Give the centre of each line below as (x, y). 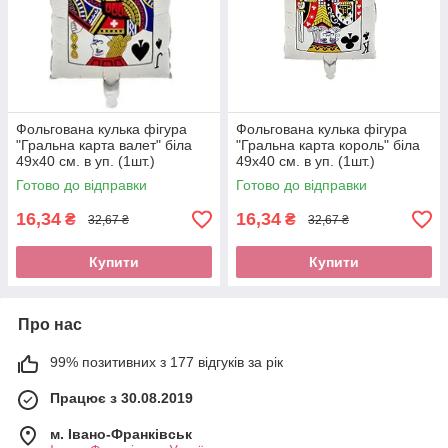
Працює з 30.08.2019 (121, 398)
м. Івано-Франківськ (121, 434)
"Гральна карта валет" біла (104, 145)
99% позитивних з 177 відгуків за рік (166, 362)
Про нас (50, 325)
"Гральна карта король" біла (328, 145)
